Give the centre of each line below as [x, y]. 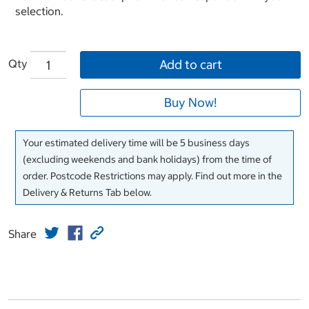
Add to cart [190, 65]
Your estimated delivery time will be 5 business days [136, 143]
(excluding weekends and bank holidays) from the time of [147, 160]
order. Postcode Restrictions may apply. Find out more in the [152, 176]
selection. [39, 11]
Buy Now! [190, 103]
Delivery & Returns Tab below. [87, 193]
